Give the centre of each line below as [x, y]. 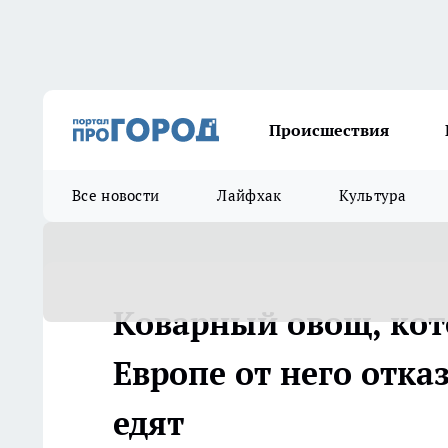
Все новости [116, 195]
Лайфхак [249, 195]
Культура [372, 195]
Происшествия [329, 130]
